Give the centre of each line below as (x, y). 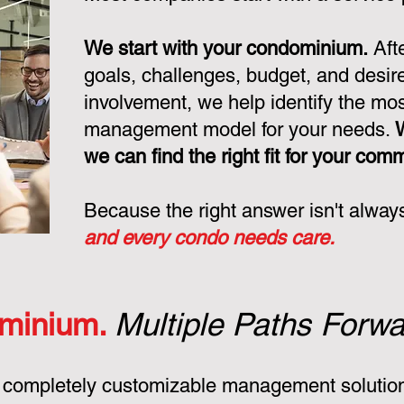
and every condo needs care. (209, 238)
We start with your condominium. (226, 48)
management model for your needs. (239, 129)
